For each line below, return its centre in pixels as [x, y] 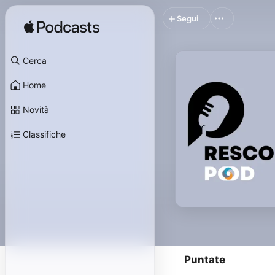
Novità [36, 110]
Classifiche [44, 134]
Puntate [205, 260]
